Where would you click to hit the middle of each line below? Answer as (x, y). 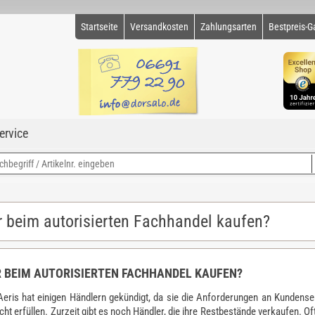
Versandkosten (159, 27)
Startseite (99, 27)
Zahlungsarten (229, 27)
